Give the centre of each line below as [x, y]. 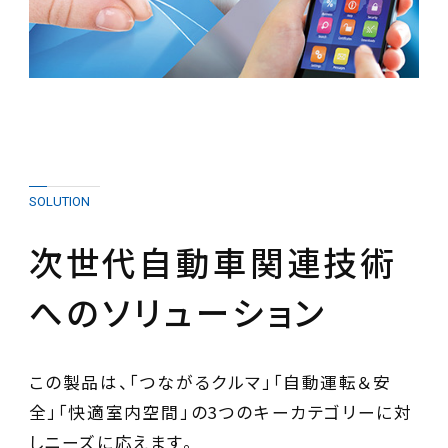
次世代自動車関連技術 [213, 261]
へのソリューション [178, 311]
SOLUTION [59, 201]
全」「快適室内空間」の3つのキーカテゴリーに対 [220, 411]
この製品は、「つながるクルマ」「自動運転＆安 [210, 381]
